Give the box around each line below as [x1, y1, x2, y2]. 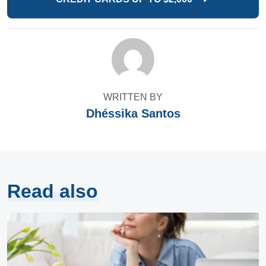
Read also [7, 180, 98, 202]
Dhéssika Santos [85, 107, 180, 121]
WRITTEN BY [103, 92, 163, 103]
